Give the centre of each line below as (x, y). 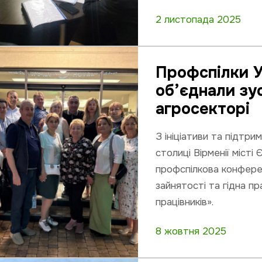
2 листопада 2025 (199, 20)
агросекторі (203, 109)
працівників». (185, 202)
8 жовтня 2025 (191, 231)
